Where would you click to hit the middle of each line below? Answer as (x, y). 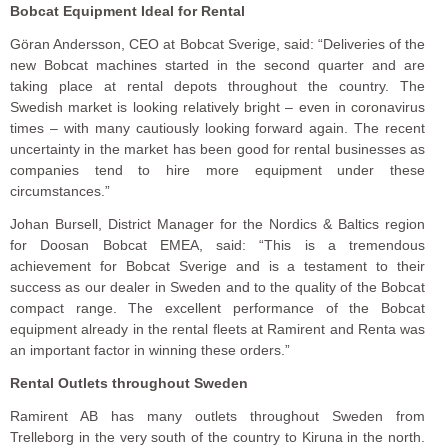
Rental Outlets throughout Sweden (129, 382)
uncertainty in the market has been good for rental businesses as (218, 148)
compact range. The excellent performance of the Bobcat (218, 307)
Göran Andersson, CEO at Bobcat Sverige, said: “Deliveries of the (218, 43)
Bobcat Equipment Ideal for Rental (127, 11)
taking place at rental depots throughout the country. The (218, 85)
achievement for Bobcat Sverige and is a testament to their (218, 265)
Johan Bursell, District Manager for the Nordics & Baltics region (218, 223)
